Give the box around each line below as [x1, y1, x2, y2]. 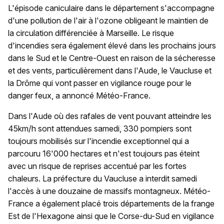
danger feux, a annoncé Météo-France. [8, 90, 150, 101]
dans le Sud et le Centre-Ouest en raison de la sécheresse [8, 53, 215, 63]
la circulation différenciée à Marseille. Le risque [8, 28, 174, 38]
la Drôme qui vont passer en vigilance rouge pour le [8, 78, 191, 88]
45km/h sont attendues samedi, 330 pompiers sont [8, 123, 191, 134]
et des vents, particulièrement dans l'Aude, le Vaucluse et [8, 65, 211, 76]
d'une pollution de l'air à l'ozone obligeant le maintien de [8, 15, 208, 26]
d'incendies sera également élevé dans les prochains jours [8, 40, 216, 51]
